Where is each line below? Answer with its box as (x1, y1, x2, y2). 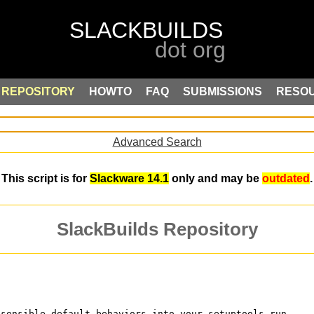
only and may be (169, 172, 262, 185)
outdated (262, 172, 310, 185)
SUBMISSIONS (183, 86, 262, 97)
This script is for (1, 172, 90, 185)
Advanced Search (112, 135, 202, 148)
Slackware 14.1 (90, 172, 169, 185)
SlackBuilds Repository (56, 219, 258, 240)
